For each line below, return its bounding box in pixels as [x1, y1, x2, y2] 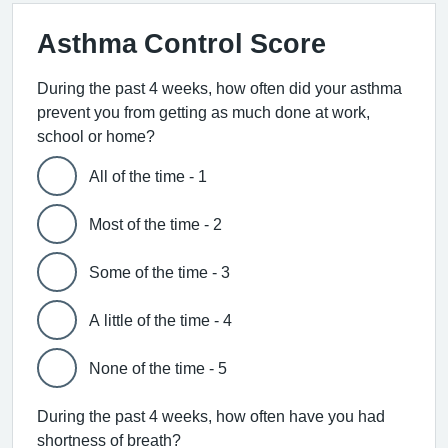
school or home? [37, 128, 155, 144]
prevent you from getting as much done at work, [37, 104, 370, 120]
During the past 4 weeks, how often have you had [37, 408, 385, 424]
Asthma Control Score [37, 30, 326, 57]
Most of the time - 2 [89, 216, 222, 232]
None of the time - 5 [89, 360, 227, 376]
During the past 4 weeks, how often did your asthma [37, 80, 402, 96]
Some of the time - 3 [89, 264, 230, 280]
